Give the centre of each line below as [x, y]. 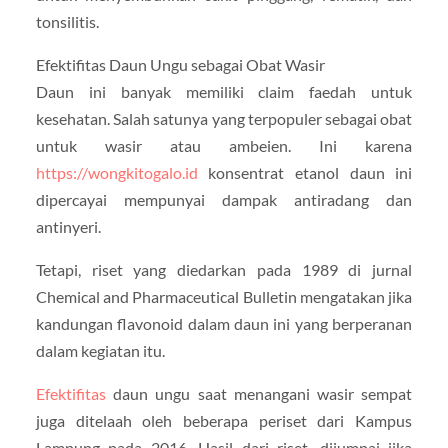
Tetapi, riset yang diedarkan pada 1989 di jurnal [224, 270]
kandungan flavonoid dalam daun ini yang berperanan [224, 324]
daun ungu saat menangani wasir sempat [259, 394]
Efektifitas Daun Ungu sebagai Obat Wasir [180, 65]
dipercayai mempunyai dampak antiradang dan [224, 200]
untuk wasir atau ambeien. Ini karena [224, 146]
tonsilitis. [67, 22]
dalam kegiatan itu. [100, 351]
